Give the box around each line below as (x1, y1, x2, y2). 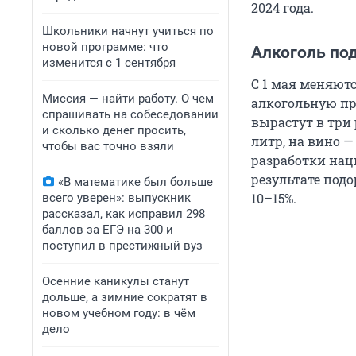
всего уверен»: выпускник (42, 191, 191, 205)
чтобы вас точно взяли (42, 139, 174, 153)
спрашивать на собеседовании (42, 107, 219, 122)
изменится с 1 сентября (42, 56, 176, 70)
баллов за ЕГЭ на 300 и (42, 222, 173, 237)
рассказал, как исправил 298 (42, 207, 205, 221)
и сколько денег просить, (42, 123, 186, 137)
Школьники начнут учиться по (42, 24, 214, 38)
